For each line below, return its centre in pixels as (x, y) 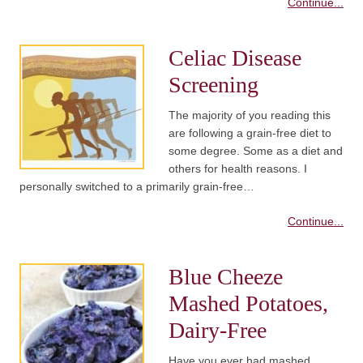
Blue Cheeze (226, 277)
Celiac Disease (235, 58)
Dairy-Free (218, 331)
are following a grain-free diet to (250, 133)
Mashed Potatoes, (248, 304)
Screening (214, 85)
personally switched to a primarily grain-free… (137, 187)
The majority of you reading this (250, 115)
